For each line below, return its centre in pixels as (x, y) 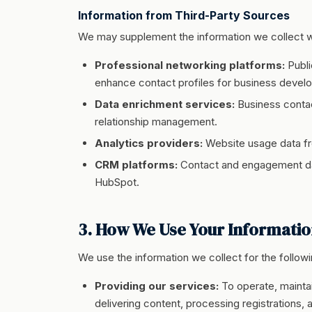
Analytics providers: (149, 143)
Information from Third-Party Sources (184, 15)
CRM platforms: (136, 165)
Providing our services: (157, 286)
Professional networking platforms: (190, 65)
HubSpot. (117, 182)
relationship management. (156, 122)
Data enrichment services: (165, 104)
